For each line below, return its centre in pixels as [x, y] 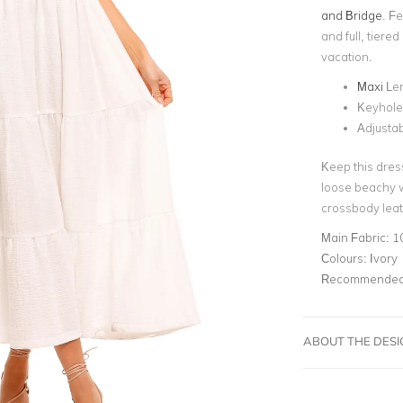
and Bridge [351, 15]
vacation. [346, 57]
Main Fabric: [356, 237]
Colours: [345, 258]
